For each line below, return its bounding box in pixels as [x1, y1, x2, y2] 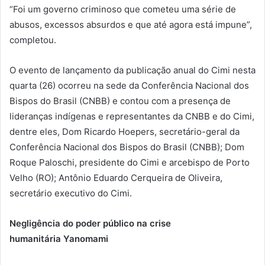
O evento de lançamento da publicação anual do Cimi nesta [9, 64, 256, 76]
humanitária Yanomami [9, 233, 108, 245]
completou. [9, 34, 56, 46]
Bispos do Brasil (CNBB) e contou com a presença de [9, 95, 231, 107]
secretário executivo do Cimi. [9, 188, 132, 199]
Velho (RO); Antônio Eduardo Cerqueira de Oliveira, [9, 172, 222, 184]
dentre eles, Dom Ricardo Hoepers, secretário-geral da [9, 126, 240, 138]
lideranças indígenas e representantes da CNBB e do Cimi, [9, 111, 254, 122]
